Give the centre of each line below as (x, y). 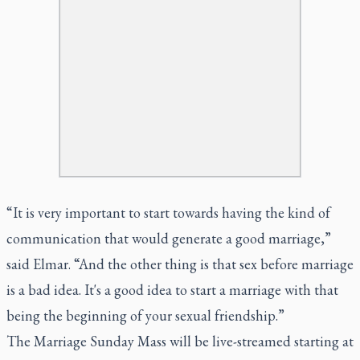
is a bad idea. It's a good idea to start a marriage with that (172, 289)
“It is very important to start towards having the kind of (168, 212)
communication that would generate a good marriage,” (169, 238)
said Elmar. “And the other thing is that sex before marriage (180, 264)
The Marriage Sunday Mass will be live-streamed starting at (180, 341)
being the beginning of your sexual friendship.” (145, 315)
